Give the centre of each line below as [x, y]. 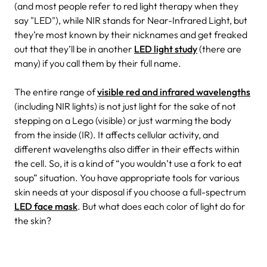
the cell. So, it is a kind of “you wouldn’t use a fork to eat [128, 163]
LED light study [166, 49]
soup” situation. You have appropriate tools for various [127, 177]
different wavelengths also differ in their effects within [127, 149]
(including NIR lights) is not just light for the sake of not [125, 106]
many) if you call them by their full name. [98, 63]
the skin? [33, 220]
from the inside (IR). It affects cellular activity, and [117, 134]
